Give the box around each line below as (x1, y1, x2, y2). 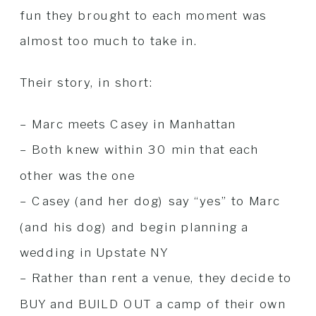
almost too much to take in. (20, 33, 198, 49)
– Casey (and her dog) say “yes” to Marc (20, 193, 281, 209)
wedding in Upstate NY (20, 245, 169, 260)
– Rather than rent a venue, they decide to (20, 270, 292, 286)
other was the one (20, 168, 135, 183)
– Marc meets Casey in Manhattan (20, 116, 236, 132)
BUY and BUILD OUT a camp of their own (20, 296, 286, 312)
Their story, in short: (20, 75, 154, 90)
